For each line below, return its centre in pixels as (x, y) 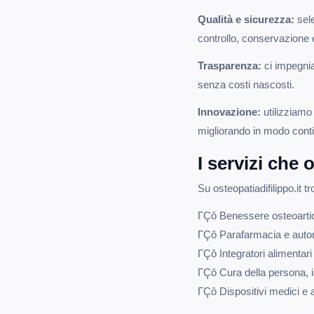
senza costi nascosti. (246, 84)
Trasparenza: (230, 66)
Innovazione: (229, 112)
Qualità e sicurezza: (246, 19)
